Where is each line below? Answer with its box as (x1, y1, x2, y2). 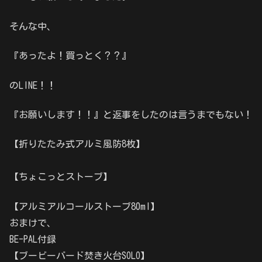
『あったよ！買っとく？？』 (9, 51, 131, 61)
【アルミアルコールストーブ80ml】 (9, 201, 160, 211)
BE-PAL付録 (9, 234, 56, 244)
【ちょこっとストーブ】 (9, 172, 112, 182)
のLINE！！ (9, 80, 56, 90)
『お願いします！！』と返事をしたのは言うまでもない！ (9, 109, 253, 119)
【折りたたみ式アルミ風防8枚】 (9, 139, 145, 149)
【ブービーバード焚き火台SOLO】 (9, 250, 150, 260)
